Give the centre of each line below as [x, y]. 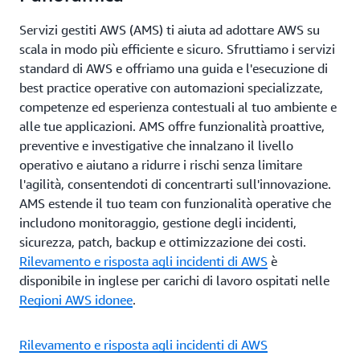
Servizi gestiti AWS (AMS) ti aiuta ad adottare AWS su [170, 30]
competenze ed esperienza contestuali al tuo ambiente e [178, 107]
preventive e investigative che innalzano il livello [156, 145]
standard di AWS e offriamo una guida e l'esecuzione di [174, 68]
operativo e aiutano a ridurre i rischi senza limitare [161, 165]
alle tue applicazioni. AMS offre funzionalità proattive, [172, 126]
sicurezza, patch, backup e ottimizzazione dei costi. [163, 242]
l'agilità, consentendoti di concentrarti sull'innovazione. [175, 184]
